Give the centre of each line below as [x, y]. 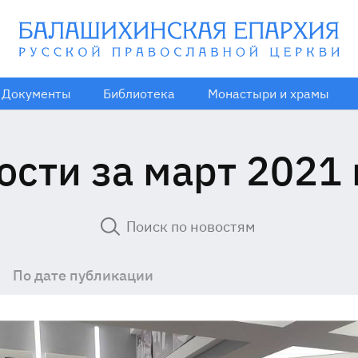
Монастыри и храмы [268, 93]
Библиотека [139, 93]
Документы [36, 93]
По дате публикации [83, 275]
